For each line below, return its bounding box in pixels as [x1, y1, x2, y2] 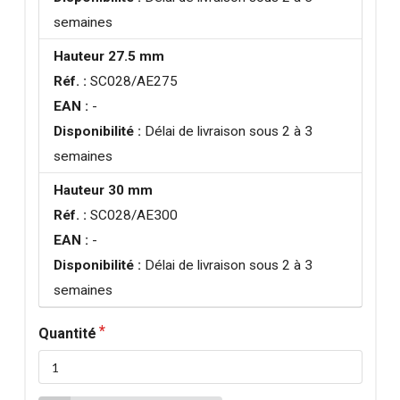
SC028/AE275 [87, 72, 179, 89]
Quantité [37, 325, 96, 343]
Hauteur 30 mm [54, 181, 154, 198]
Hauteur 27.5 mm [54, 47, 165, 64]
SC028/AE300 [87, 206, 179, 223]
